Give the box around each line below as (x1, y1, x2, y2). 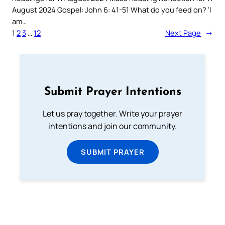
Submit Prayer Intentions (44, 86, 181, 98)
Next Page (165, 28, 201, 38)
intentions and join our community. (48, 120, 177, 132)
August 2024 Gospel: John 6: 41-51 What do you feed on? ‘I (12, 5, 211, 15)
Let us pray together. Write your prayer (43, 107, 182, 119)
